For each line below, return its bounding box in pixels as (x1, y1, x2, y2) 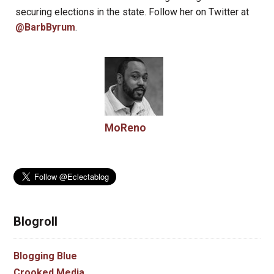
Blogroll (13, 213, 57, 229)
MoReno (105, 122, 147, 135)
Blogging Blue (13, 250, 77, 262)
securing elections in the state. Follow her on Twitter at (15, 6, 250, 18)
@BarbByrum (15, 21, 76, 34)
